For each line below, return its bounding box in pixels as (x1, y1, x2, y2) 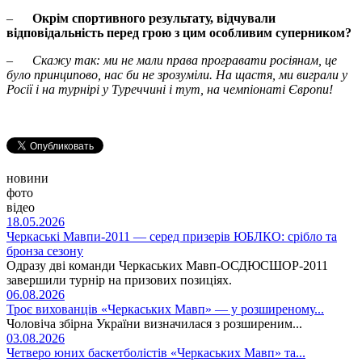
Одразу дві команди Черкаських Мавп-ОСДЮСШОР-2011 (6, 259, 328, 273)
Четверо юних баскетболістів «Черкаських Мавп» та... (6, 346, 305, 360)
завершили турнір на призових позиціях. (6, 273, 232, 288)
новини (6, 171, 48, 186)
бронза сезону (6, 244, 83, 259)
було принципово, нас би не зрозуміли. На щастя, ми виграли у (6, 68, 347, 82)
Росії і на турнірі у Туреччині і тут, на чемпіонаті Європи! (6, 82, 333, 97)
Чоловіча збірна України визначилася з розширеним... (6, 317, 302, 331)
